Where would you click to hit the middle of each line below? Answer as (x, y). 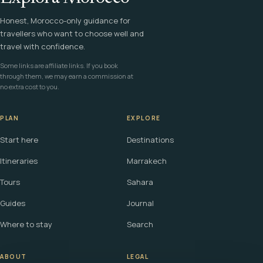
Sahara (140, 182)
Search (140, 225)
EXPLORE (144, 118)
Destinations (150, 140)
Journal (140, 203)
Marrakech (146, 161)
